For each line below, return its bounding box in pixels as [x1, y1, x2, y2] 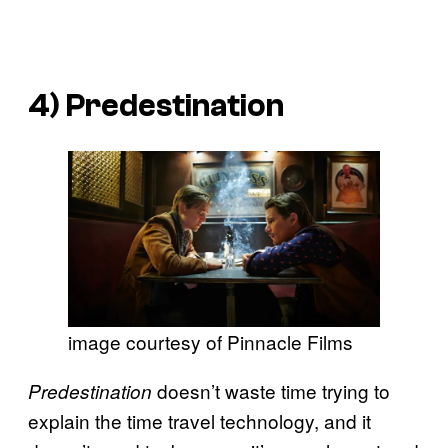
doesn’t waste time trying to [157, 376, 390, 404]
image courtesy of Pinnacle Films [68, 327, 353, 355]
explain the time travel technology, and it [28, 406, 371, 434]
